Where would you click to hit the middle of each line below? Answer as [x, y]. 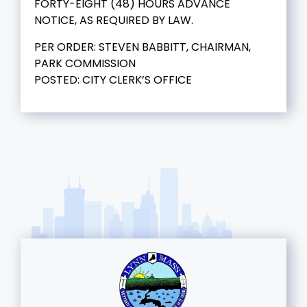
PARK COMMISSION [85, 63]
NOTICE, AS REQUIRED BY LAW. [114, 20]
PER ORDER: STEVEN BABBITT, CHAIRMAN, [143, 47]
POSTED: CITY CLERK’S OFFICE [113, 79]
